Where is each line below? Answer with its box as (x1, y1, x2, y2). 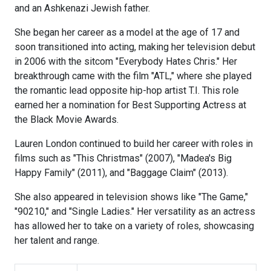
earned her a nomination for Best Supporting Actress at (15, 99, 246, 111)
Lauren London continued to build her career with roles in (15, 138, 253, 150)
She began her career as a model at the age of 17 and (15, 27, 240, 39)
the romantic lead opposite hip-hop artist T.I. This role (15, 85, 239, 97)
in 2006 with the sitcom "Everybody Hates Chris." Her (15, 56, 237, 68)
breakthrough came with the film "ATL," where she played (15, 70, 252, 82)
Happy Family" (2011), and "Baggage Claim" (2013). (15, 167, 228, 179)
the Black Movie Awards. (15, 114, 119, 126)
